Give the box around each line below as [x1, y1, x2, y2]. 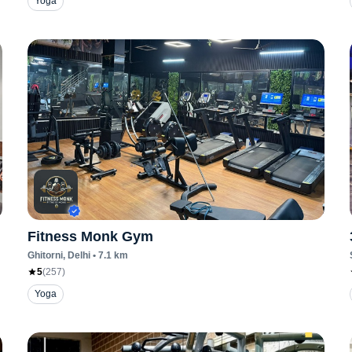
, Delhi [62, 250, 90, 261]
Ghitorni [27, 250, 63, 261]
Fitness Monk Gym [27, 229, 153, 244]
